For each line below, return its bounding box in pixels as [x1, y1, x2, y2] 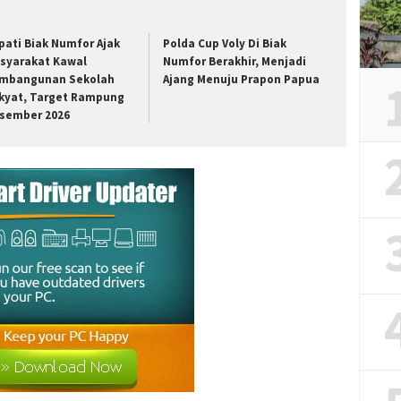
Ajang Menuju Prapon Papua [163, 72, 320, 88]
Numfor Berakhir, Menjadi [163, 54, 307, 70]
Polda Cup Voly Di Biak [163, 36, 287, 52]
